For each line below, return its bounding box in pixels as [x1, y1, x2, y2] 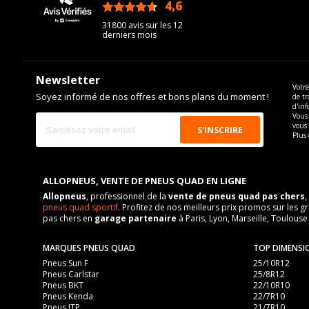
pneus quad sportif [43, 201, 118, 213]
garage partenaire [94, 212, 177, 224]
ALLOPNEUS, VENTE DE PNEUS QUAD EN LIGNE [43, 175, 246, 187]
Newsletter [36, 72, 100, 88]
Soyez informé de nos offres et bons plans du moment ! [36, 90, 269, 103]
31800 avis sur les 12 [102, 19, 183, 31]
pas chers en [43, 212, 94, 224]
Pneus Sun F [43, 257, 88, 269]
